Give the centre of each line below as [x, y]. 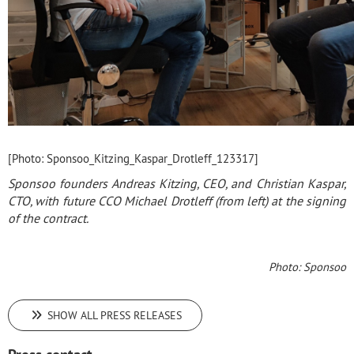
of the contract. [48, 218]
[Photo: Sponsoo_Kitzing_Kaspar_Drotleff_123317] [133, 158]
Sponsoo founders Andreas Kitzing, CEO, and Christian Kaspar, [177, 183]
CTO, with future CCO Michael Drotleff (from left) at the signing [177, 201]
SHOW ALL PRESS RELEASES [113, 315]
